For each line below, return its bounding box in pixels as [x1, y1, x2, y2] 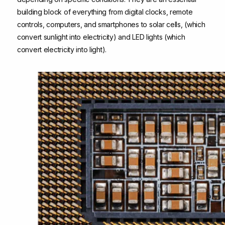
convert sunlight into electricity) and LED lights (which [17, 32, 185, 41]
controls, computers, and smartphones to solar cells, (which [17, 20, 205, 29]
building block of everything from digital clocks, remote [17, 7, 193, 16]
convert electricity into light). [17, 45, 107, 54]
